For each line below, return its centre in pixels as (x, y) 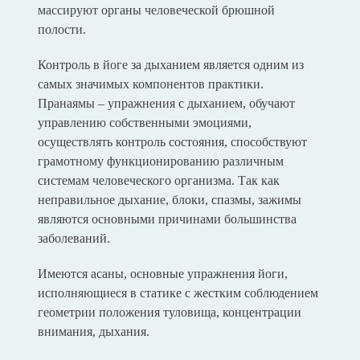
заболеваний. (74, 239)
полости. (61, 30)
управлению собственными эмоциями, (144, 123)
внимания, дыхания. (93, 332)
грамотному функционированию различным (160, 162)
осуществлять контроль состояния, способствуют (172, 142)
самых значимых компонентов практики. (150, 84)
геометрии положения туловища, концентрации (169, 313)
